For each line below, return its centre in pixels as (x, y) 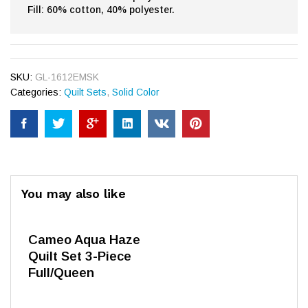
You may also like (74, 194)
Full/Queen (61, 273)
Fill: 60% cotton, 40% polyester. (101, 10)
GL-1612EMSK (67, 77)
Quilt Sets (85, 92)
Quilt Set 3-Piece (80, 256)
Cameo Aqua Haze (84, 240)
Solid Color (136, 92)
